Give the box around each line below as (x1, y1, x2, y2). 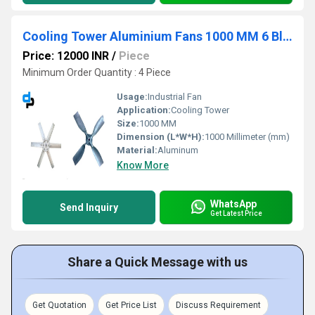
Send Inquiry (60, 202, 118, 214)
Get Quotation (32, 300, 86, 311)
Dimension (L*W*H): (117, 131, 205, 143)
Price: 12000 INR (22, 49, 109, 63)
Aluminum (157, 145, 198, 156)
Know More (117, 160, 169, 172)
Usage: (117, 91, 148, 103)
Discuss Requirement (176, 300, 261, 311)
